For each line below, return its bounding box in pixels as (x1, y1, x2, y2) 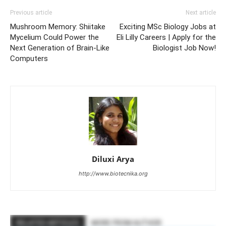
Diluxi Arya (92, 153, 134, 164)
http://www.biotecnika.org (78, 169, 148, 177)
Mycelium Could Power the (10, 32, 99, 42)
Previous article (10, 9, 52, 16)
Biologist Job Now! (153, 43, 216, 52)
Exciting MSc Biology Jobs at (120, 22, 216, 31)
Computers (10, 53, 48, 63)
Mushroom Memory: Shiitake (10, 22, 105, 31)
